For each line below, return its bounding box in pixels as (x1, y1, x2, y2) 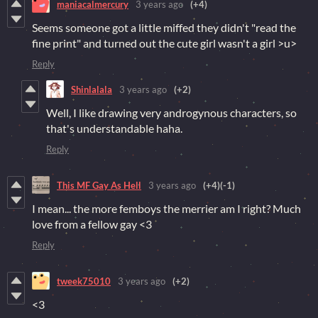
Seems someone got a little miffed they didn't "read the (32, 21, 296, 34)
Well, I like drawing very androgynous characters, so (46, 106, 297, 119)
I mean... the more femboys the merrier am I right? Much (32, 202, 301, 215)
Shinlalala (71, 83, 112, 95)
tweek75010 (57, 275, 111, 287)
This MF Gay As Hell (57, 179, 141, 191)
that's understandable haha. (46, 121, 182, 135)
